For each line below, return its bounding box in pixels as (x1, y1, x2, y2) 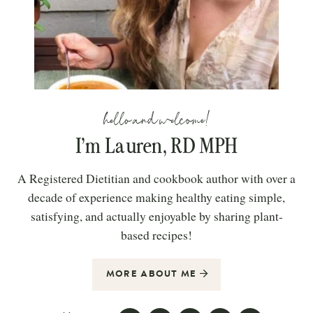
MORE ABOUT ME (105, 269, 200, 279)
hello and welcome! (103, 105, 210, 134)
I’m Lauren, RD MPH (75, 134, 238, 157)
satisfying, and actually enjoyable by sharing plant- (30, 208, 283, 224)
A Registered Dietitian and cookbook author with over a (17, 170, 296, 187)
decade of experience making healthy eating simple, (28, 189, 285, 205)
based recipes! (121, 226, 192, 243)
